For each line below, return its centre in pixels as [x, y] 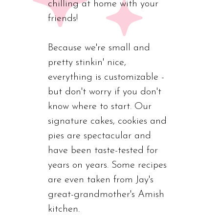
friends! [63, 18]
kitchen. [64, 209]
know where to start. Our [100, 106]
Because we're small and [99, 48]
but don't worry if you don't [105, 92]
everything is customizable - [106, 77]
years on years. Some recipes [107, 165]
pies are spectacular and [99, 136]
